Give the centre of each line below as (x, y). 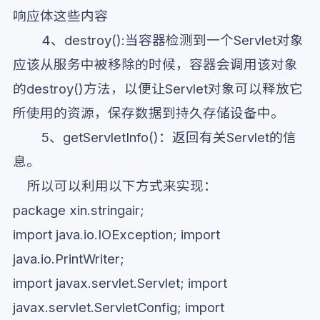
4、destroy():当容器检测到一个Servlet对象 (158, 40)
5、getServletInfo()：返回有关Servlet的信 (155, 137)
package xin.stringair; (79, 210)
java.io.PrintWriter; (69, 259)
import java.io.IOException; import (116, 234)
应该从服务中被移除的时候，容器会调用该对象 (155, 64)
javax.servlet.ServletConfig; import (119, 307)
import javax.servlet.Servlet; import (120, 283)
